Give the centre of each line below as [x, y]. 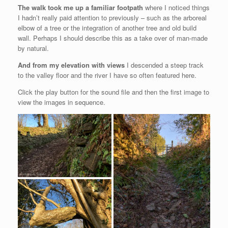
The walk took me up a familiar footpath [80, 8]
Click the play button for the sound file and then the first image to [113, 92]
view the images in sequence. [62, 102]
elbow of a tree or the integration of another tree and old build [107, 28]
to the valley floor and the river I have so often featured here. [107, 75]
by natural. [33, 48]
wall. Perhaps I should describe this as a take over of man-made [113, 38]
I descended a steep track [164, 65]
